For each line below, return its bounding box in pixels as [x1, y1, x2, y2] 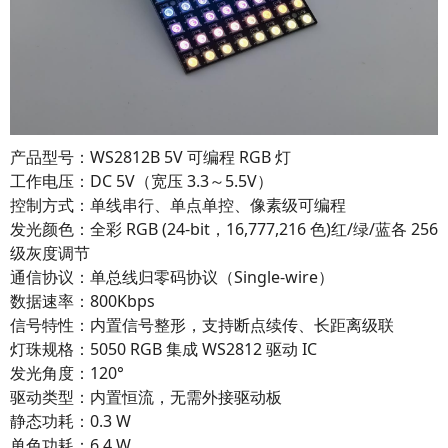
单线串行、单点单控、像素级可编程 [90, 193, 346, 216]
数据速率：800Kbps [10, 289, 155, 312]
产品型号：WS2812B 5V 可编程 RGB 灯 [10, 145, 291, 168]
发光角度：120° [10, 361, 124, 384]
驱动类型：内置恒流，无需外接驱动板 [10, 385, 282, 408]
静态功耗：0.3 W [10, 409, 131, 432]
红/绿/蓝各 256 [331, 217, 438, 240]
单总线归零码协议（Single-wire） [90, 265, 334, 288]
